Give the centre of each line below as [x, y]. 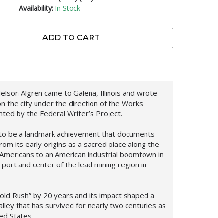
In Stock [67, 8]
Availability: [36, 8]
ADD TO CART [71, 38]
